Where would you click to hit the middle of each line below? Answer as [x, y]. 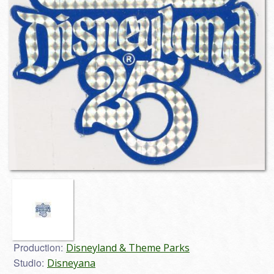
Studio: [29, 263]
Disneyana [71, 263]
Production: [38, 248]
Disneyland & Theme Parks [128, 248]
